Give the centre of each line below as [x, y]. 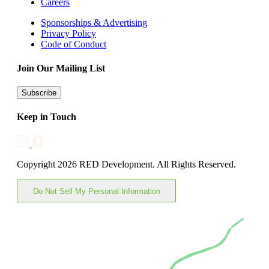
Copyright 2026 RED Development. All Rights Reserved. [126, 165]
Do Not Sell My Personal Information [96, 191]
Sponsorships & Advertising [94, 23]
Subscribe [39, 92]
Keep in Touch [47, 117]
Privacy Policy [68, 34]
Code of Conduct [74, 44]
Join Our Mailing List [61, 68]
